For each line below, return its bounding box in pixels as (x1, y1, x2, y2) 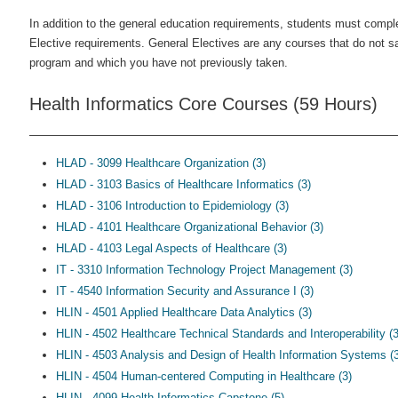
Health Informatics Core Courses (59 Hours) (29, 94, 378, 114)
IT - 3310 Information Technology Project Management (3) (56, 263, 353, 276)
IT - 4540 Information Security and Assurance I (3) (56, 284, 314, 298)
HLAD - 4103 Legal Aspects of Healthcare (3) (56, 242, 287, 255)
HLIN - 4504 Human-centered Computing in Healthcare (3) (56, 370, 352, 383)
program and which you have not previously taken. (29, 56, 288, 69)
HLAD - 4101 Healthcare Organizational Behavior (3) (56, 220, 323, 234)
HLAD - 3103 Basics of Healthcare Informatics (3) (56, 178, 311, 191)
